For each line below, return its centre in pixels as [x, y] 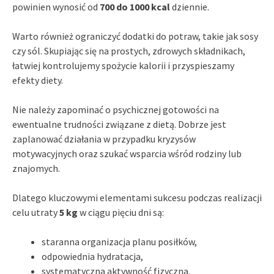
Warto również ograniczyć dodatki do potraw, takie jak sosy [135, 36]
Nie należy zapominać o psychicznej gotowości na [116, 109]
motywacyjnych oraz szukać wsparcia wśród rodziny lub [127, 153]
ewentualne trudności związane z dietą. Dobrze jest [119, 124]
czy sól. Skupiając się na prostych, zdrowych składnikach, [129, 50]
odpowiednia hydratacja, [92, 256]
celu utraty [36, 212]
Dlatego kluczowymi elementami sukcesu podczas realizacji [137, 197]
